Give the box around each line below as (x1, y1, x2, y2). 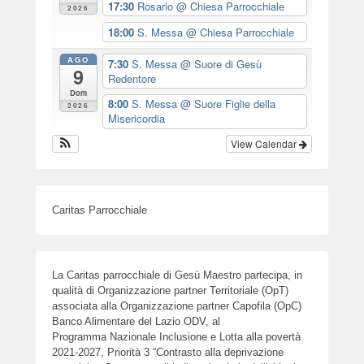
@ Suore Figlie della (180, 96, 275, 112)
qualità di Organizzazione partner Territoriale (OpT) (52, 284, 288, 297)
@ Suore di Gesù (180, 55, 262, 71)
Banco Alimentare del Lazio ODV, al (52, 314, 220, 327)
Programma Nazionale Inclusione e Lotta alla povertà (52, 330, 301, 343)
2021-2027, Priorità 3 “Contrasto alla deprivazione (52, 345, 284, 358)
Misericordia (107, 110, 165, 127)
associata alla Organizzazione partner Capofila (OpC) (52, 299, 301, 312)
